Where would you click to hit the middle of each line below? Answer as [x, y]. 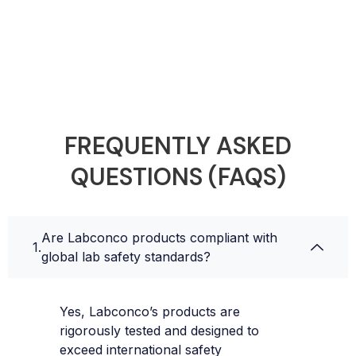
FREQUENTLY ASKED [178, 145]
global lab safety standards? [126, 256]
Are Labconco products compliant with [159, 237]
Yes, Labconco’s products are [150, 311]
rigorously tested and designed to [159, 330]
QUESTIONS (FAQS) [178, 176]
